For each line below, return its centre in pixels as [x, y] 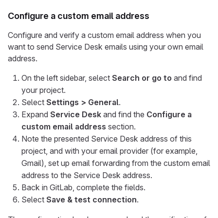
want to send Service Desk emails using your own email [106, 47]
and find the [124, 114]
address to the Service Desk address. [87, 175]
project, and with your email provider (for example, [109, 151]
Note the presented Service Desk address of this [107, 139]
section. [121, 127]
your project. [44, 90]
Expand [36, 114]
